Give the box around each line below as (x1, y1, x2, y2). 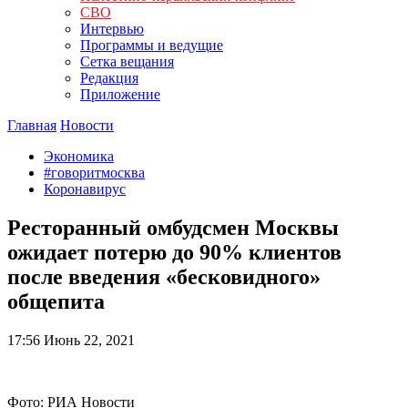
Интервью (80, 21, 144, 36)
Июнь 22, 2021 (40, 331, 135, 348)
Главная (7, 117, 56, 133)
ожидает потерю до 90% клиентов (7, 240, 342, 264)
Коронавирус (44, 181, 126, 197)
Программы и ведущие (80, 37, 223, 53)
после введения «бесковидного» (7, 264, 321, 289)
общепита (7, 289, 105, 313)
